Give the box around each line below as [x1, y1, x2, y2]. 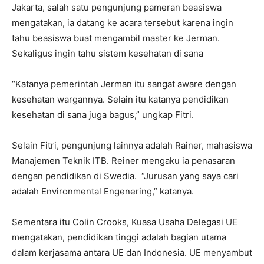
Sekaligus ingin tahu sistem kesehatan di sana [12, 48, 203, 60]
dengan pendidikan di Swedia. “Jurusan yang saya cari [12, 170, 239, 182]
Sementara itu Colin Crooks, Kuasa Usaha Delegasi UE [12, 216, 237, 228]
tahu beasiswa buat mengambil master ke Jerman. [12, 32, 220, 44]
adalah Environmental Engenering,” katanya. [12, 186, 194, 197]
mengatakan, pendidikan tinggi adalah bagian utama [12, 232, 226, 243]
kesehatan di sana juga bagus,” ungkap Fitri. [12, 109, 194, 121]
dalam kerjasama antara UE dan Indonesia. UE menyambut [12, 247, 252, 259]
